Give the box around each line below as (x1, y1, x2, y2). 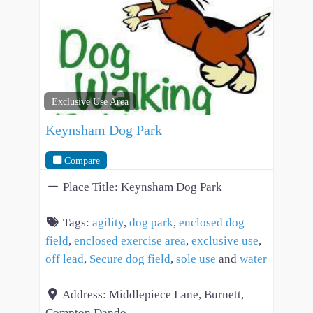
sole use (176, 252, 216, 266)
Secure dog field (89, 252, 170, 266)
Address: (62, 288, 109, 302)
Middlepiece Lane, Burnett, (109, 288, 244, 302)
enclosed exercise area (74, 234, 186, 248)
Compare (64, 154, 100, 166)
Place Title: (63, 180, 121, 194)
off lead (45, 252, 84, 266)
